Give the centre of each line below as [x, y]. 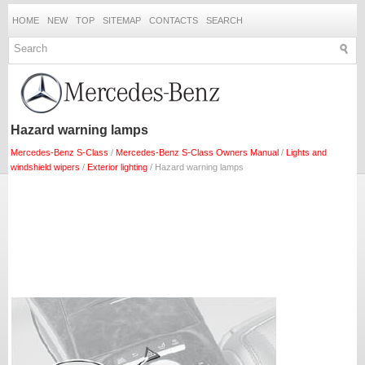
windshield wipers [45, 167]
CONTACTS [174, 20]
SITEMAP [122, 20]
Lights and [306, 152]
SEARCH [224, 20]
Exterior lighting [117, 167]
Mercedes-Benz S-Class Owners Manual [197, 152]
